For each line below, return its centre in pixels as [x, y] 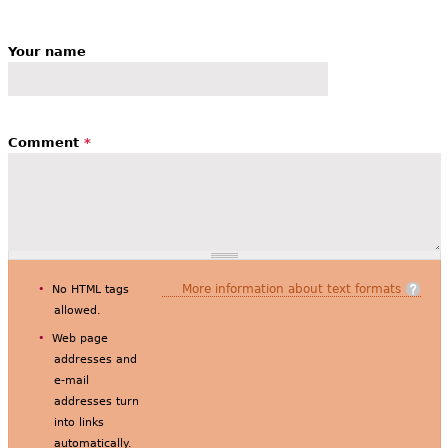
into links [78, 422]
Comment [45, 143]
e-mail [71, 380]
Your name [46, 52]
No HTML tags [90, 289]
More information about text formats [292, 288]
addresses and [95, 359]
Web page [79, 338]
